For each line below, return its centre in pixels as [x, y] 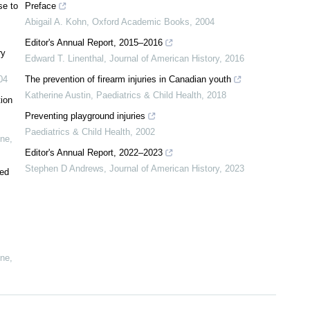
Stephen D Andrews [64, 168]
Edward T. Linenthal [64, 58]
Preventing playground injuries [85, 116]
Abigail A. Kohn [56, 22]
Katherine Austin [58, 95]
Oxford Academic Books [141, 22]
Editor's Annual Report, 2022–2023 [94, 153]
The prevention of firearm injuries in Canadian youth [128, 79]
